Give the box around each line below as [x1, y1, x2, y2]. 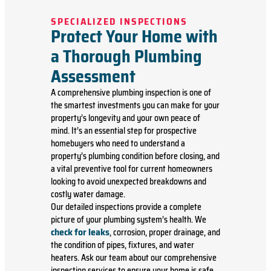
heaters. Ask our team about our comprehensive [51, 251, 217, 265]
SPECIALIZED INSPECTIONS [51, 14, 188, 30]
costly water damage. [51, 188, 125, 201]
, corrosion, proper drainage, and [109, 226, 220, 240]
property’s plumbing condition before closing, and [51, 149, 220, 163]
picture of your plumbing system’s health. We [51, 213, 206, 227]
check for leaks [51, 224, 109, 240]
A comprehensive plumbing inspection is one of [51, 86, 211, 100]
